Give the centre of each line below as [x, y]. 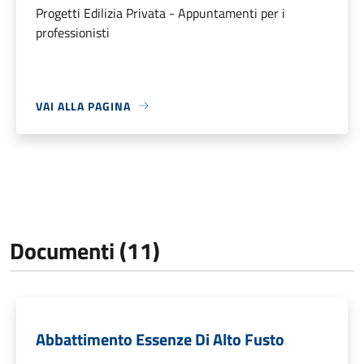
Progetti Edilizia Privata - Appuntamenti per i [160, 13]
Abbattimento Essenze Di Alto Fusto [160, 339]
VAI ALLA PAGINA [83, 106]
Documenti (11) [85, 250]
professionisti [73, 32]
